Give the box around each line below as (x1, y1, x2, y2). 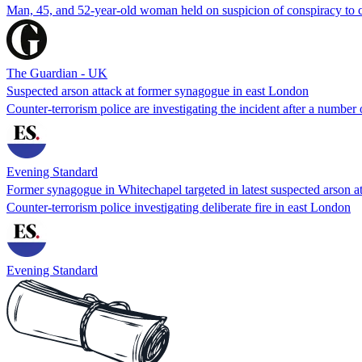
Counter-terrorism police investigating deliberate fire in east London (6, 200, 351, 214)
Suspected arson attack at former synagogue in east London (6, 83, 309, 98)
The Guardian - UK (6, 65, 107, 80)
